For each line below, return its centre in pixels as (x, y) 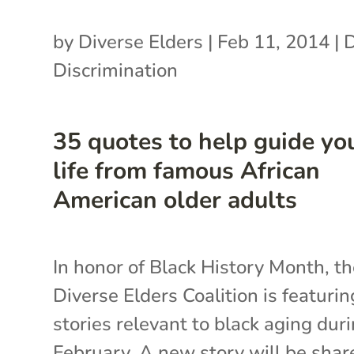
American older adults (175, 200)
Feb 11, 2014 (274, 41)
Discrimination (116, 70)
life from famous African (187, 171)
